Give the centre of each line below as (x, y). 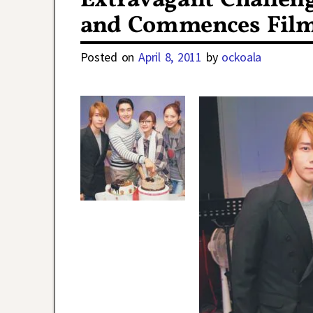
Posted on (109, 57)
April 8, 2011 (170, 57)
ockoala (242, 57)
